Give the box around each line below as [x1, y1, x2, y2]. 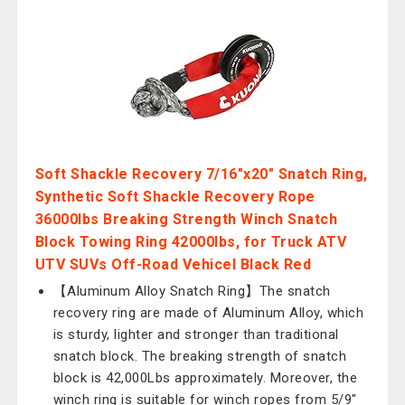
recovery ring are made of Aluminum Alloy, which [52, 305, 364, 321]
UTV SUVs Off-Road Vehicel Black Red [34, 256, 312, 273]
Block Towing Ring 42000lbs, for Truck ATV [34, 233, 347, 250]
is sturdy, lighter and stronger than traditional [52, 326, 339, 343]
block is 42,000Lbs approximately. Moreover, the [52, 370, 358, 386]
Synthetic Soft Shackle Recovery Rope [34, 188, 316, 205]
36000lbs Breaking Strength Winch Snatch [34, 211, 338, 228]
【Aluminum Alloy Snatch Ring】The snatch [52, 283, 331, 299]
